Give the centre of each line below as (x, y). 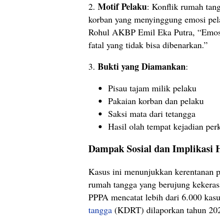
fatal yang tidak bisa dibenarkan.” (148, 45)
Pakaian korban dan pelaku (156, 101)
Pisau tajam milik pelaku (152, 88)
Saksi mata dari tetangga (152, 114)
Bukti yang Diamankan (142, 67)
